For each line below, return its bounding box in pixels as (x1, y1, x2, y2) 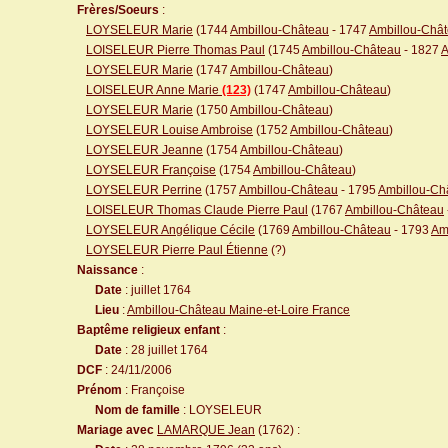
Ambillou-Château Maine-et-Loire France (127, 303, 350, 317)
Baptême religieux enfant (77, 323, 220, 337)
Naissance (77, 263, 138, 277)
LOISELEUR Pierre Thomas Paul (86, 43, 265, 57)
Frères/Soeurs (77, 3, 159, 17)
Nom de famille (95, 403, 180, 417)
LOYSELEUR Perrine (86, 183, 202, 197)
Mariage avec (77, 423, 154, 437)
